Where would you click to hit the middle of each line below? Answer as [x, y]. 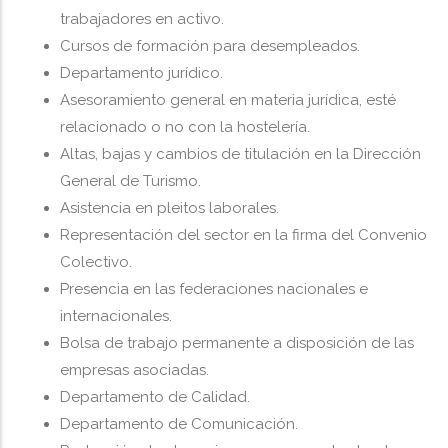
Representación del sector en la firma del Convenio [243, 235]
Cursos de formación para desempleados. [210, 46]
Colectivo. [96, 262]
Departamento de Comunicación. [179, 424]
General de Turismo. [130, 181]
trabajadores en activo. [142, 19]
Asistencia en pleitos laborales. [169, 208]
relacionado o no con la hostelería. [185, 127]
